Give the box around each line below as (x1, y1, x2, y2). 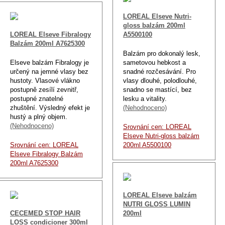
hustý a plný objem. (10, 113, 67, 121)
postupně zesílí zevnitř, (10, 85, 78, 93)
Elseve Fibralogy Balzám (10, 150, 83, 158)
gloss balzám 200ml (123, 21, 185, 29)
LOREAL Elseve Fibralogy (10, 30, 91, 38)
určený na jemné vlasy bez (10, 67, 88, 75)
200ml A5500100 (123, 141, 171, 149)
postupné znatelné (10, 94, 63, 102)
